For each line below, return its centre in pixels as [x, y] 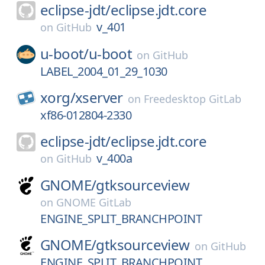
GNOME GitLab [94, 202]
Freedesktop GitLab [192, 99]
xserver [99, 97]
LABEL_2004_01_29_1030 [104, 71]
